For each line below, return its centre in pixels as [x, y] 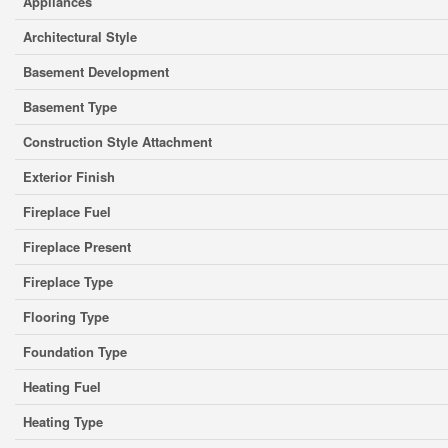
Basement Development [96, 71]
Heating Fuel [62, 386]
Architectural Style [80, 36]
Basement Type [70, 106]
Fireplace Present [77, 246]
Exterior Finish [69, 176]
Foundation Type [75, 351]
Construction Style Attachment [117, 141]
